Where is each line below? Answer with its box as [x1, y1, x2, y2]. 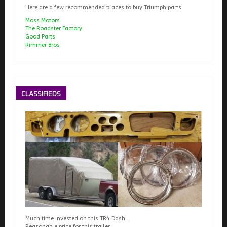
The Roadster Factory [25, 25, 82, 32]
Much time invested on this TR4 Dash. [25, 215, 127, 222]
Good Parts [25, 33, 55, 40]
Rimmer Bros [25, 41, 60, 48]
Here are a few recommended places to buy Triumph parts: [25, 4, 183, 11]
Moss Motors [25, 17, 60, 24]
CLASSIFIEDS [21, 89, 61, 98]
